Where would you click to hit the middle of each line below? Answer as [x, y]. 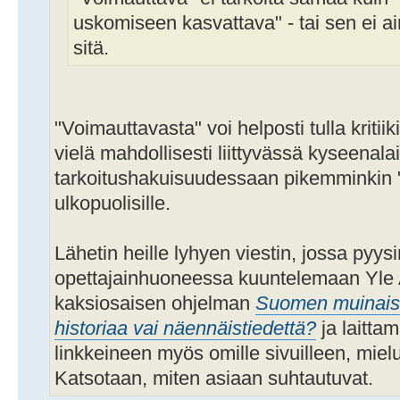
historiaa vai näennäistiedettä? [185, 328]
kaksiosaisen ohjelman [155, 303]
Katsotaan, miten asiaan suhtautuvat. [214, 378]
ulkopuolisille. [112, 203]
